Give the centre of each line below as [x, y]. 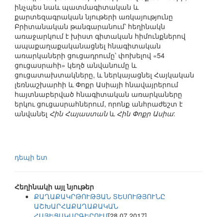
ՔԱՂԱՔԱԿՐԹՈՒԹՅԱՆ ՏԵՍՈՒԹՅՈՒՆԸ [100, 196]
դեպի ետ [31, 157]
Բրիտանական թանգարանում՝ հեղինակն [90, 26]
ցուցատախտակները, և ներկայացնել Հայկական [104, 75]
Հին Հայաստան [78, 114]
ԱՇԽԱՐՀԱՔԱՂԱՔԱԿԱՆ [76, 206]
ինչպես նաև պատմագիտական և [77, 7]
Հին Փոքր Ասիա [145, 114]
